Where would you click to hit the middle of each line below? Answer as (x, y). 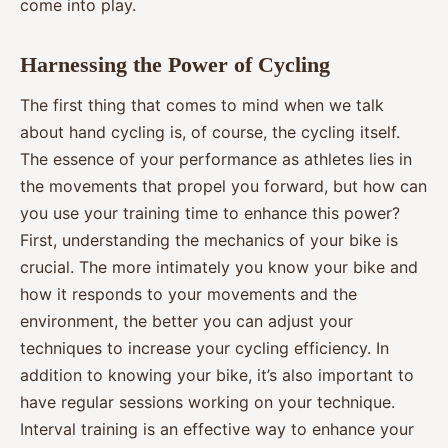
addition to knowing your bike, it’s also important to (217, 374)
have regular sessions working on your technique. (207, 401)
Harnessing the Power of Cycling (175, 64)
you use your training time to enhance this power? (210, 212)
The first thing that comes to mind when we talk (202, 104)
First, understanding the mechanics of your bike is (209, 239)
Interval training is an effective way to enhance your (217, 428)
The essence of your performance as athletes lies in (216, 158)
